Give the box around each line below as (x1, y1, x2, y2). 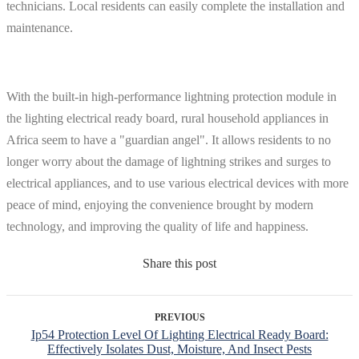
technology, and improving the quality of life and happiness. (6, 219, 309, 233)
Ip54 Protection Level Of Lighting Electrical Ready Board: (30, 327, 329, 341)
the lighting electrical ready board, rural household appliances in (6, 111, 329, 125)
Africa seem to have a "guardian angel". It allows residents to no (6, 132, 331, 147)
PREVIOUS (154, 311, 205, 323)
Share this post (143, 256, 216, 270)
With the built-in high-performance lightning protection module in (6, 89, 337, 103)
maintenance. (6, 20, 73, 34)
